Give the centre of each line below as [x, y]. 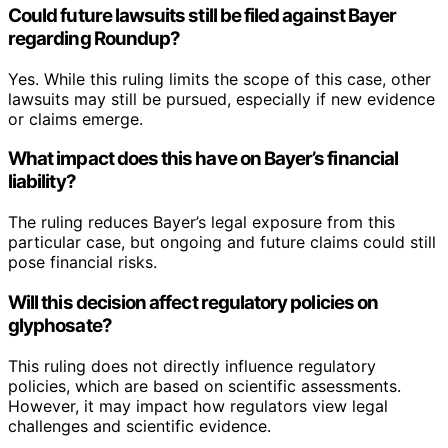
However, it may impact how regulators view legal [198, 405]
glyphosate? [60, 325]
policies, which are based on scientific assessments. [204, 385]
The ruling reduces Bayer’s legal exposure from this [201, 222]
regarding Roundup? [94, 38]
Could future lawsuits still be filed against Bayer [202, 15]
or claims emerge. [75, 118]
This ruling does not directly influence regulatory [192, 365]
